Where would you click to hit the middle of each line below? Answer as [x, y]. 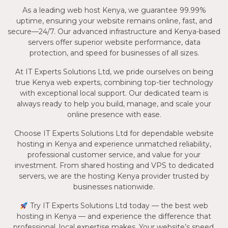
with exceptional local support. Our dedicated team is [114, 93]
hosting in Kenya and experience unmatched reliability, [114, 144]
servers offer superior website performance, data [114, 42]
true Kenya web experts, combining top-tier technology [114, 83]
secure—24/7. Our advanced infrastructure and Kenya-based [114, 32]
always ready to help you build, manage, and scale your [114, 104]
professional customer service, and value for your [114, 155]
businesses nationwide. [114, 187]
